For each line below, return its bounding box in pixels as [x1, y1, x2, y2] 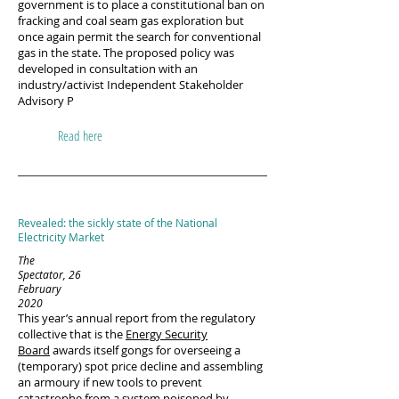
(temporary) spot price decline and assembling [18, 358, 263, 374]
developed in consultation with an [18, 61, 198, 77]
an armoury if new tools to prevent [18, 374, 202, 390]
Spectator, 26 [18, 267, 81, 281]
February [18, 281, 61, 296]
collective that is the [18, 326, 126, 342]
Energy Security [126, 326, 208, 342]
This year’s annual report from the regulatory [18, 310, 256, 326]
